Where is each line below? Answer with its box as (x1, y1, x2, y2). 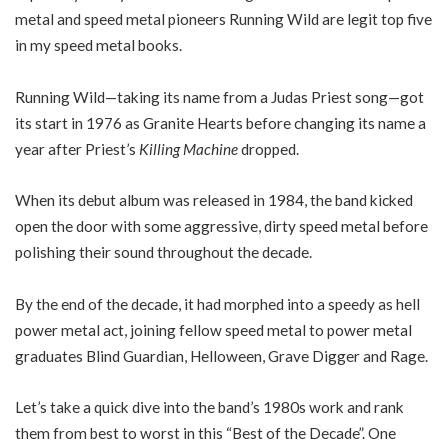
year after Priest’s (15, 139, 139, 158)
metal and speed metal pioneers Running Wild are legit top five (15, 10, 432, 28)
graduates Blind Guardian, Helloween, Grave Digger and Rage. (15, 346, 428, 365)
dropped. (238, 139, 299, 158)
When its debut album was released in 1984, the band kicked (15, 191, 413, 209)
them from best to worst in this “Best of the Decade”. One (15, 424, 396, 442)
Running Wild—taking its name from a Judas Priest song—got (15, 87, 424, 106)
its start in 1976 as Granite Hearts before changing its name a (15, 113, 426, 132)
